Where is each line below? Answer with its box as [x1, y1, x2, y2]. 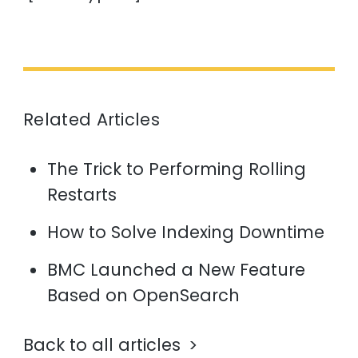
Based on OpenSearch [47, 284, 241, 308]
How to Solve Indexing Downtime [47, 221, 325, 245]
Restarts [47, 183, 117, 207]
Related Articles [23, 108, 160, 132]
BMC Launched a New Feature [47, 258, 306, 282]
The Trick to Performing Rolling [47, 157, 307, 181]
